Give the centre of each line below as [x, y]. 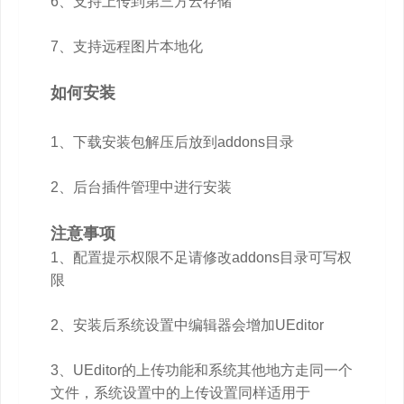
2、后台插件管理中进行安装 [141, 187]
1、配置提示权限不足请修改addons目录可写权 [201, 257]
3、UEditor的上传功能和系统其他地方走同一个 [202, 370]
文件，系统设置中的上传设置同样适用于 [180, 392]
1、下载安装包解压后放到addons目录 [172, 142]
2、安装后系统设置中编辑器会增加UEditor [187, 325]
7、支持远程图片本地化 [127, 46]
